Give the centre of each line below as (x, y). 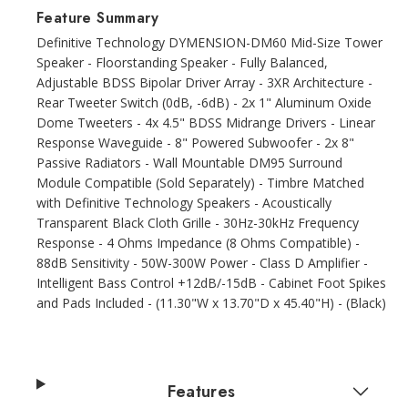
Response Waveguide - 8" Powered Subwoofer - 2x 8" (195, 142)
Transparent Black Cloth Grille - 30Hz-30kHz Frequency (198, 222)
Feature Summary (97, 17)
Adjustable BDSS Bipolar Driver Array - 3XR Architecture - (204, 82)
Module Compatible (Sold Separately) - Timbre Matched (200, 182)
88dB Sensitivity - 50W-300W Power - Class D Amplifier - (202, 262)
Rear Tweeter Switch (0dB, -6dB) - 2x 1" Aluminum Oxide (204, 102)
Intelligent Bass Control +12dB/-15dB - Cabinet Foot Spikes (211, 282)
